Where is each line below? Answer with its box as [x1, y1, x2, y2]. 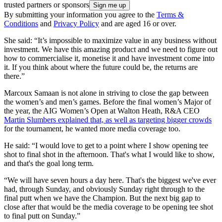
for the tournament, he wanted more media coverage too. [4, 124, 182, 133]
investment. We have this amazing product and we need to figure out [4, 45, 218, 54]
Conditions [4, 19, 38, 28]
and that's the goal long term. [4, 159, 94, 168]
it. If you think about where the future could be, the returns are [4, 63, 198, 72]
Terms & [157, 10, 184, 19]
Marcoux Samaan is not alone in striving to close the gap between [4, 89, 209, 98]
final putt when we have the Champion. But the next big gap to [4, 194, 201, 203]
